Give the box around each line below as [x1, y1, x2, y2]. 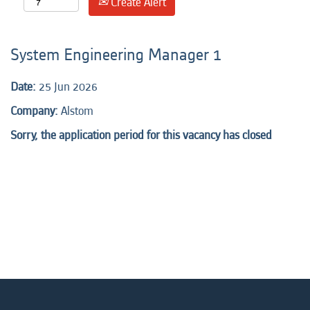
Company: [10, 102, 61, 120]
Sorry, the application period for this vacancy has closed [10, 127, 272, 144]
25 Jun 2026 [39, 78, 98, 95]
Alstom [61, 102, 93, 120]
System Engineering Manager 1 [10, 44, 222, 66]
